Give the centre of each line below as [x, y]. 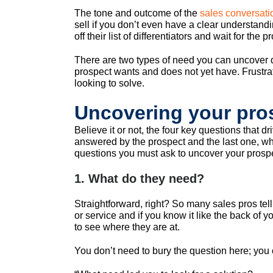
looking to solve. [109, 83]
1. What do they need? [139, 179]
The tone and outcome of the [137, 13]
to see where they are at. [127, 227]
